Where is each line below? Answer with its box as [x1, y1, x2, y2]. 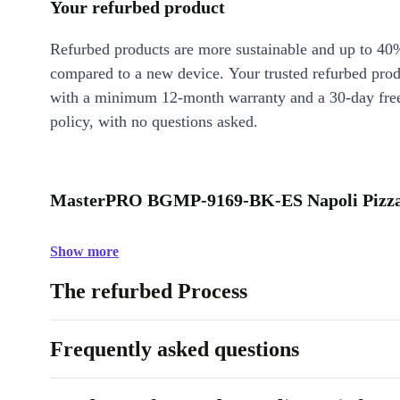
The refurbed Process [50, 279, 247, 303]
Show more [50, 244, 119, 259]
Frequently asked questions [50, 337, 299, 361]
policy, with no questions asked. [50, 112, 258, 130]
